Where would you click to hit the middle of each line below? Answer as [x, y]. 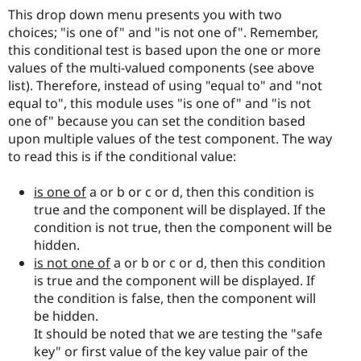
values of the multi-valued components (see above [161, 67]
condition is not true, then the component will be [183, 227]
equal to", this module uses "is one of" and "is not [160, 103]
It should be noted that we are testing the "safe [178, 333]
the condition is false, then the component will [175, 298]
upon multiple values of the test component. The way [170, 138]
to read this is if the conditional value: [122, 156]
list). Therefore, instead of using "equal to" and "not [165, 85]
